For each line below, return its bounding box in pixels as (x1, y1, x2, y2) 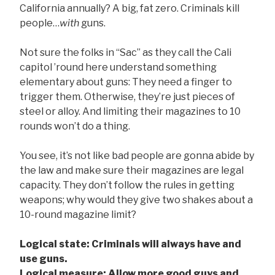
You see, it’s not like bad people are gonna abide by (20, 150, 254, 162)
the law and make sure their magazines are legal (20, 165, 244, 177)
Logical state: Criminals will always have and (20, 238, 241, 250)
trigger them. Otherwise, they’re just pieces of (20, 91, 235, 103)
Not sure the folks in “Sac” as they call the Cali (20, 47, 231, 59)
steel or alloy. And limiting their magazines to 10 (20, 106, 241, 118)
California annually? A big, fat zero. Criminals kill (20, 2, 239, 15)
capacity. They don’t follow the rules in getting (20, 179, 234, 192)
